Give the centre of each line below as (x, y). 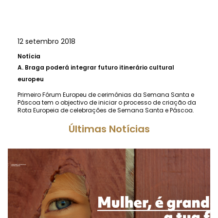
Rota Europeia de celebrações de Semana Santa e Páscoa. (106, 110)
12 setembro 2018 (46, 41)
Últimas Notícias (109, 129)
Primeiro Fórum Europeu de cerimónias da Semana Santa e (106, 95)
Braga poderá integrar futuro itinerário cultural (100, 67)
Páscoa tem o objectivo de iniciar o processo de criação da (107, 102)
